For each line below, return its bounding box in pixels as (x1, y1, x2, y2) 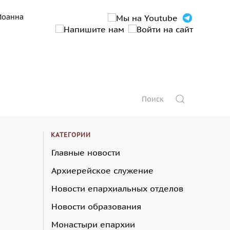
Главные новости (51, 147, 120, 158)
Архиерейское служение (51, 165, 154, 176)
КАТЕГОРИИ (50, 130, 91, 139)
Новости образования (51, 201, 141, 212)
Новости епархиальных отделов (51, 183, 183, 194)
